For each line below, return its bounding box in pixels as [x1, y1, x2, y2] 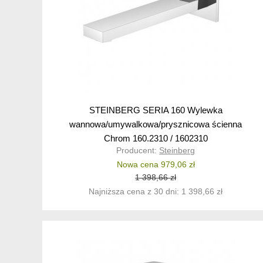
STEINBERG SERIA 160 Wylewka [89, 105, 222, 116]
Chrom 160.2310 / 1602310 [103, 133, 208, 144]
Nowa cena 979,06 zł [116, 160, 195, 170]
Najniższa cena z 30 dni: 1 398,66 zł [89, 187, 223, 197]
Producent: [116, 146, 160, 156]
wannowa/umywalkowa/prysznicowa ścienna [69, 119, 242, 130]
